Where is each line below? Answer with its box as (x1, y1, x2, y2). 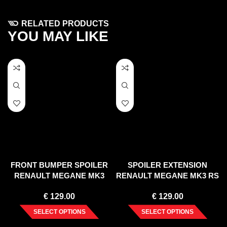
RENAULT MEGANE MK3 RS (116, 171, 219, 180)
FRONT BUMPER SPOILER (11, 161, 108, 170)
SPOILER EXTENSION (128, 161, 208, 170)
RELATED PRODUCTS (21, 19, 109, 28)
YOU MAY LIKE (8, 28, 109, 45)
